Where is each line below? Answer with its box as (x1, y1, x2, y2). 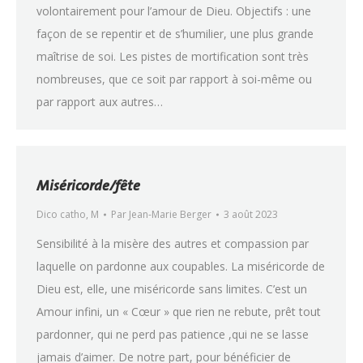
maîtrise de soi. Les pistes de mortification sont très (36, 49, 309, 64)
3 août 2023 (224, 207, 278, 221)
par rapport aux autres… (36, 94, 163, 109)
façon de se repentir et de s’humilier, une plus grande (36, 26, 314, 41)
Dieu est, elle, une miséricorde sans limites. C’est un (36, 281, 307, 297)
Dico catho (36, 207, 86, 221)
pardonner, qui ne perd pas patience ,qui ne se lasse (36, 327, 309, 342)
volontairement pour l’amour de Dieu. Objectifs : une (36, 3, 311, 19)
